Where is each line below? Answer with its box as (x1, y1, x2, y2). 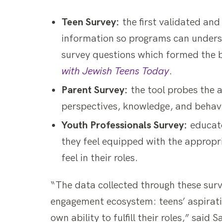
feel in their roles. (61, 152, 138, 164)
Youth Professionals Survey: (61, 119, 187, 131)
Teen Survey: (61, 16, 119, 28)
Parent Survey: (61, 84, 128, 96)
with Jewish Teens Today (61, 65, 169, 77)
